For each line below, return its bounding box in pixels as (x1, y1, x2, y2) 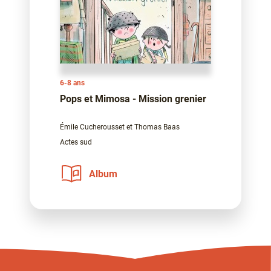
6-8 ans (60, 79, 85, 88)
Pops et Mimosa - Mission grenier (60, 93, 206, 105)
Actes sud (60, 138, 92, 147)
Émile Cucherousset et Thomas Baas (60, 123, 180, 132)
